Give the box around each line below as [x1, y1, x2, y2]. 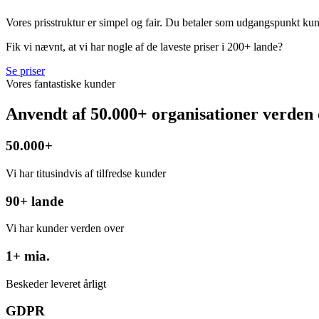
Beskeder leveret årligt [6, 277, 106, 290]
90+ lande [6, 193, 63, 209]
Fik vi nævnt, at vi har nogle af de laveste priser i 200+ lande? [6, 41, 283, 53]
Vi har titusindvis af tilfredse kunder [6, 167, 166, 179]
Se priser [6, 65, 45, 78]
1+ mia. [6, 249, 50, 264]
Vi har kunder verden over [6, 222, 124, 235]
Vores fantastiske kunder [6, 78, 115, 90]
